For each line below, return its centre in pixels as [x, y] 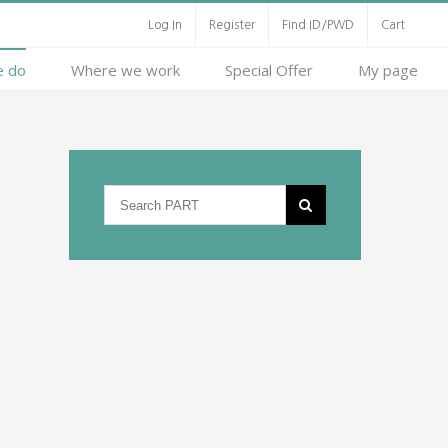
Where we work [125, 70]
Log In [165, 25]
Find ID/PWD [318, 25]
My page [388, 70]
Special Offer [269, 70]
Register [232, 25]
